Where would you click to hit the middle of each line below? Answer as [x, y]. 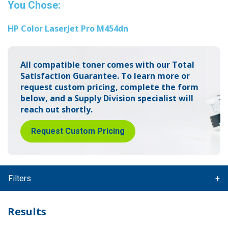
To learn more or [154, 76]
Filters [20, 178]
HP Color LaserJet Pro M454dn [68, 28]
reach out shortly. [56, 109]
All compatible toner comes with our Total [107, 64]
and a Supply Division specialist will [121, 98]
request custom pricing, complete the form [109, 87]
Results [27, 211]
